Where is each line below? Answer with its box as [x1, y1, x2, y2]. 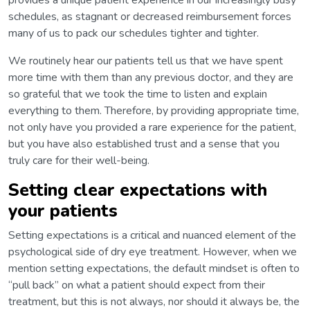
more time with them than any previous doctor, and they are [8, 69, 293, 85]
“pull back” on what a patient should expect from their [8, 277, 265, 293]
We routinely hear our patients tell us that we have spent [8, 53, 283, 69]
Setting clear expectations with [8, 177, 267, 202]
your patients [8, 198, 118, 223]
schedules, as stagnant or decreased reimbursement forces [8, 8, 291, 24]
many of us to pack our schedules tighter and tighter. [8, 25, 259, 41]
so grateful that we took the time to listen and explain [8, 86, 267, 102]
